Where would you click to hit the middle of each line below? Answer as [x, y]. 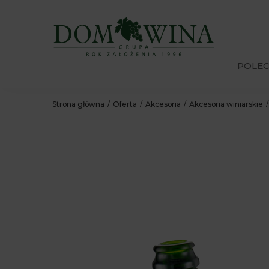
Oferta [125, 104]
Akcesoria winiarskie [226, 104]
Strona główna [78, 104]
